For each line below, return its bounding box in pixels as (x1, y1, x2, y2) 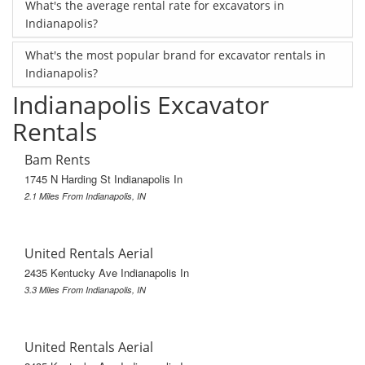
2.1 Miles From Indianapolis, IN (24, 189, 146, 202)
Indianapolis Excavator (12, 87, 269, 121)
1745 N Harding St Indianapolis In (24, 170, 182, 187)
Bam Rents (24, 150, 90, 169)
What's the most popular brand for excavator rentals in (25, 46, 326, 63)
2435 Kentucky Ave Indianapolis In (24, 264, 189, 280)
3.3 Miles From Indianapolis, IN (24, 283, 146, 296)
